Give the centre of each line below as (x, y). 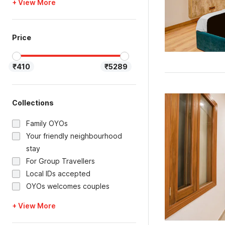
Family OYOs (47, 123)
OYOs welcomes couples (68, 186)
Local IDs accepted (58, 174)
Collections (33, 103)
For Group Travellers (61, 161)
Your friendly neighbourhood (74, 136)
